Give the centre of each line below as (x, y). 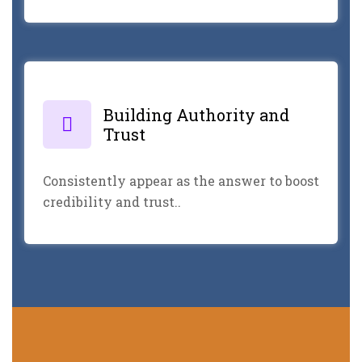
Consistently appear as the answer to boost (181, 180)
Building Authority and (196, 114)
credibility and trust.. (112, 201)
